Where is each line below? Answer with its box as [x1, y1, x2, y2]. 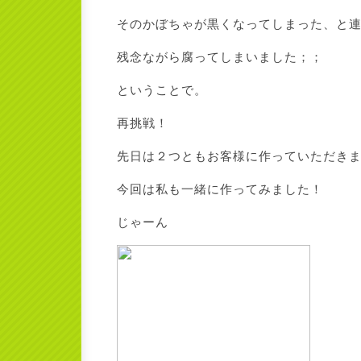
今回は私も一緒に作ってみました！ [117, 182, 323, 196]
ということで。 [117, 83, 207, 97]
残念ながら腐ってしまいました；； [117, 50, 323, 64]
